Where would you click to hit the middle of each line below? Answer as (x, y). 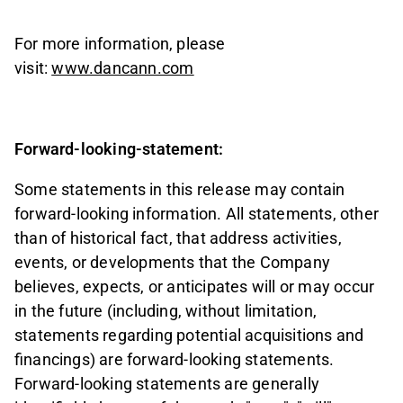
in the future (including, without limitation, (166, 310)
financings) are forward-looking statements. (175, 359)
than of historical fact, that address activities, (178, 237)
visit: (31, 67)
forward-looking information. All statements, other (197, 213)
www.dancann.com (123, 67)
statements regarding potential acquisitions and (189, 335)
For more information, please (120, 43)
